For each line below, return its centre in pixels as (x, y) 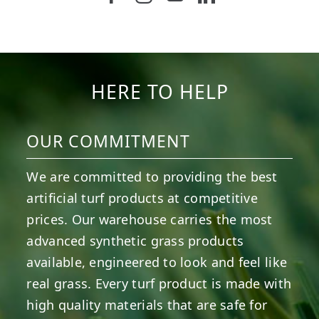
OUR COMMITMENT (109, 141)
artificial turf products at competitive (142, 198)
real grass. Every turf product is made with (159, 283)
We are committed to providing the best (152, 176)
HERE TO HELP (159, 91)
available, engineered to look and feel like (157, 262)
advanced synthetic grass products (135, 240)
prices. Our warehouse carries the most (150, 219)
